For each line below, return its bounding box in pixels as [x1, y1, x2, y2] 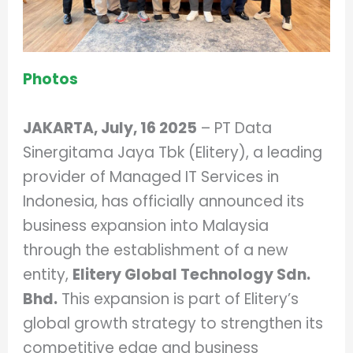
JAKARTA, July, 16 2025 [23, 117, 198, 139]
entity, [23, 263, 73, 285]
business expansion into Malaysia [23, 214, 269, 236]
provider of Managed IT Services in [23, 165, 280, 188]
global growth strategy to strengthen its [23, 312, 324, 334]
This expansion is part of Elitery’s [58, 288, 299, 310]
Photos [23, 69, 82, 91]
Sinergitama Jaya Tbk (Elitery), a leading [23, 141, 323, 163]
